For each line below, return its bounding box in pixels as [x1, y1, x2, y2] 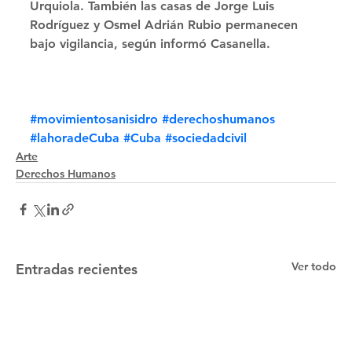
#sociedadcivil [165, 130, 247, 146]
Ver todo [291, 259, 336, 274]
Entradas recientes [16, 260, 137, 279]
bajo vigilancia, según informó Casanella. [30, 36, 270, 52]
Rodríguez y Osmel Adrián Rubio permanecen [30, 17, 302, 33]
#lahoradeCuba [30, 130, 119, 146]
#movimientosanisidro [30, 112, 158, 127]
